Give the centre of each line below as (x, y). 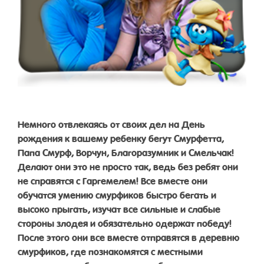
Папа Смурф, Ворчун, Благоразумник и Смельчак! (126, 151)
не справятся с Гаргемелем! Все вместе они (113, 180)
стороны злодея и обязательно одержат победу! (125, 222)
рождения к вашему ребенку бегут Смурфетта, (121, 137)
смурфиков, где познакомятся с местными (110, 250)
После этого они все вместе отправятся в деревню (128, 236)
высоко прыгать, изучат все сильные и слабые (119, 208)
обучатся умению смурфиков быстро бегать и (117, 194)
